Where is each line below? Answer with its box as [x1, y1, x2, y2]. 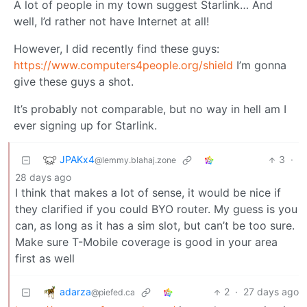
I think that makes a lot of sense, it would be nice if [15, 186, 281, 200]
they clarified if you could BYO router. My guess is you [15, 202, 297, 217]
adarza [60, 285, 91, 297]
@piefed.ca [91, 286, 135, 297]
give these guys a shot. [14, 75, 134, 89]
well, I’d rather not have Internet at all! [14, 14, 209, 29]
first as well [15, 251, 75, 266]
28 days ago [15, 171, 71, 184]
